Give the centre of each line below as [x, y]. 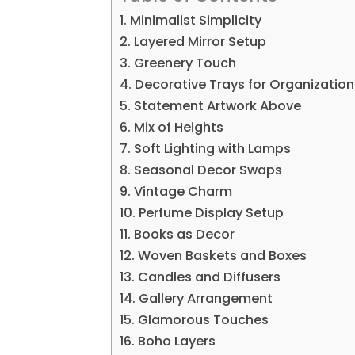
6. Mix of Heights [172, 127]
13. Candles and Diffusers [200, 277]
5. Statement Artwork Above [211, 105]
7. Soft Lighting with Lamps [206, 148]
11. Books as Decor [177, 234]
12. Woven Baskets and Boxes [214, 255]
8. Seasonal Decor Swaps [201, 170]
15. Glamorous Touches [195, 319]
